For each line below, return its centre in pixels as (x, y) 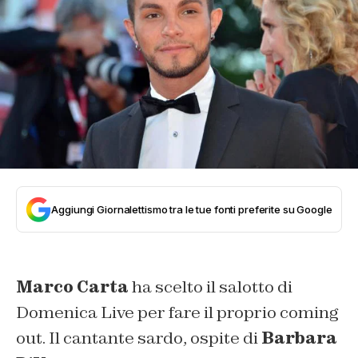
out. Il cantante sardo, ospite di (139, 338)
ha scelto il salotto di (211, 286)
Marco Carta (72, 286)
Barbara (299, 338)
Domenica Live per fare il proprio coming (177, 312)
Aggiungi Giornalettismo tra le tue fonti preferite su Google (192, 209)
